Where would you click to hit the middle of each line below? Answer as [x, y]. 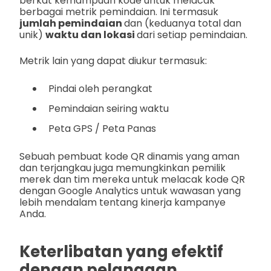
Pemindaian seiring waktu [109, 108]
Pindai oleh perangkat [100, 88]
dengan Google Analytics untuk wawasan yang [130, 191]
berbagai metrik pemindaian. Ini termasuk [119, 11]
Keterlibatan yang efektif [121, 252]
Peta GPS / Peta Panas [102, 128]
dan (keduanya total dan [183, 23]
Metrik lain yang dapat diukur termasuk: [113, 60]
